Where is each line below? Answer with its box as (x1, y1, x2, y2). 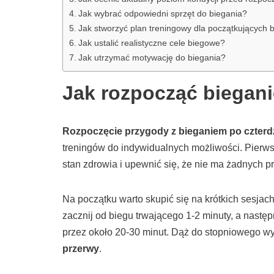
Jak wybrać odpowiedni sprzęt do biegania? (78, 9, 247, 19)
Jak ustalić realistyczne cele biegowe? (78, 38, 225, 48)
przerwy (62, 243, 99, 254)
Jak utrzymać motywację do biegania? (78, 53, 226, 63)
